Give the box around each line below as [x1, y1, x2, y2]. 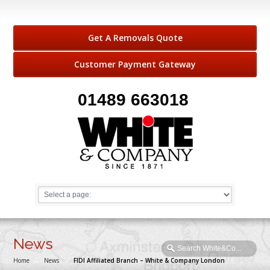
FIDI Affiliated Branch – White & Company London [74, 256, 225, 265]
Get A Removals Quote [87, 32, 183, 43]
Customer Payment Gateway [74, 58, 196, 70]
